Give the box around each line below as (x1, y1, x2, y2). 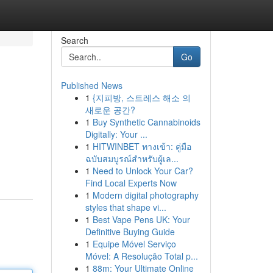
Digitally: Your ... (85, 128, 147, 140)
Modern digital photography (92, 189, 199, 201)
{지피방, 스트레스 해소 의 (92, 91, 191, 104)
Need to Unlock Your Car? (92, 165, 193, 177)
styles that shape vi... (85, 201, 166, 213)
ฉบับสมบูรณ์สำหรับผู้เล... (85, 152, 179, 165)
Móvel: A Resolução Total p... (85, 250, 198, 262)
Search (60, 34, 88, 46)
